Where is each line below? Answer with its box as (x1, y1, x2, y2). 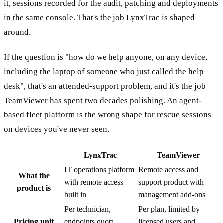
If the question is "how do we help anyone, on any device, (4, 52, 207, 62)
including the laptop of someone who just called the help (4, 67, 204, 77)
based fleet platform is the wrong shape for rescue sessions (4, 110, 211, 120)
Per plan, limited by (138, 204, 200, 213)
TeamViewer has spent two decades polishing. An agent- (4, 96, 202, 106)
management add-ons (138, 190, 205, 199)
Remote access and (138, 165, 198, 174)
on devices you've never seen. (4, 124, 109, 134)
